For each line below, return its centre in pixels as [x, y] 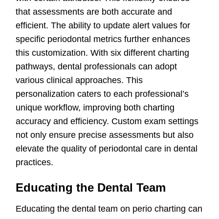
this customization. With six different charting [102, 53]
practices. [34, 163]
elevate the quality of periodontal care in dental [107, 149]
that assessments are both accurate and [94, 12]
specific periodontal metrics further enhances [103, 39]
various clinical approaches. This [79, 80]
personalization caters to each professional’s [102, 94]
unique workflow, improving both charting [95, 108]
